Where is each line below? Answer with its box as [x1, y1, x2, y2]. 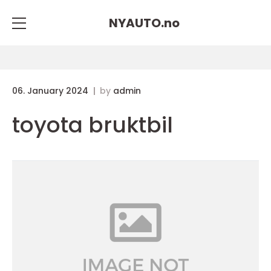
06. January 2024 [12, 85, 91, 97]
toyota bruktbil [12, 109, 173, 140]
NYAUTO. [108, 14, 164, 31]
